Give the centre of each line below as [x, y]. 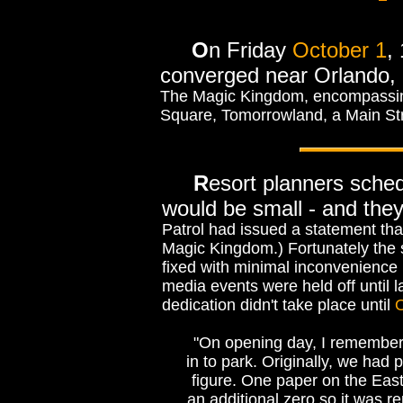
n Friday [250, 50]
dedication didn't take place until [278, 305]
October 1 [339, 50]
